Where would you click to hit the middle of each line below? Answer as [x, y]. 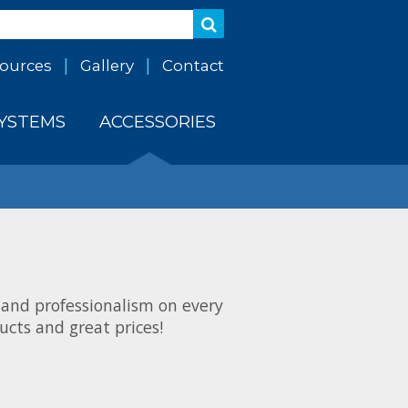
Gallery [107, 65]
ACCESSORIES [157, 122]
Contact [193, 65]
